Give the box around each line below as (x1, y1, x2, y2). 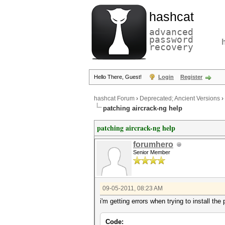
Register (180, 74, 202, 80)
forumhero (133, 140, 173, 149)
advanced (149, 27, 193, 37)
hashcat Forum (94, 95, 135, 102)
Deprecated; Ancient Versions (140, 95, 220, 102)
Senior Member (133, 149, 170, 155)
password (149, 34, 193, 45)
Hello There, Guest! (94, 74, 143, 80)
